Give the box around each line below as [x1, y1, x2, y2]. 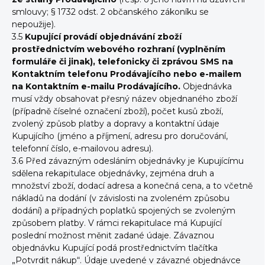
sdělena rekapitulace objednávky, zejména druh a [12, 168, 214, 179]
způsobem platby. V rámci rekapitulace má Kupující [12, 218, 222, 228]
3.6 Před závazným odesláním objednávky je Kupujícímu [12, 156, 244, 166]
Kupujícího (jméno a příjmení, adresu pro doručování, [12, 131, 228, 141]
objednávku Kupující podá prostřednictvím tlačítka [12, 243, 218, 253]
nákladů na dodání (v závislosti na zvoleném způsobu [12, 193, 230, 203]
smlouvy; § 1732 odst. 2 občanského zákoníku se [12, 7, 209, 17]
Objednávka [183, 81, 232, 92]
